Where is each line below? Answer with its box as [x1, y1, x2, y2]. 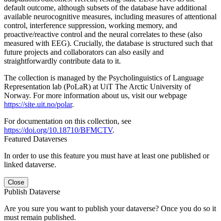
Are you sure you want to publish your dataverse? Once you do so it [4, 204, 216, 213]
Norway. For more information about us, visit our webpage [4, 91, 187, 100]
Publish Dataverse [4, 187, 60, 196]
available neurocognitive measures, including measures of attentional [4, 12, 217, 21]
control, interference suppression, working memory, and [4, 21, 177, 30]
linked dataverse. [4, 160, 56, 169]
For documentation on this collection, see [4, 116, 131, 125]
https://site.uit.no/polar [4, 100, 72, 109]
